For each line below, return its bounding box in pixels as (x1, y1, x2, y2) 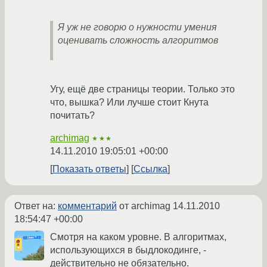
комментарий (58, 201, 117, 212)
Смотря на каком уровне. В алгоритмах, (50, 232, 226, 243)
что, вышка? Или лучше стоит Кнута (50, 97, 209, 108)
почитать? (50, 110, 95, 121)
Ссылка (133, 164, 167, 175)
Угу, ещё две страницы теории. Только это (50, 84, 235, 95)
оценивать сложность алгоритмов (58, 35, 218, 46)
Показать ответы (52, 164, 126, 175)
